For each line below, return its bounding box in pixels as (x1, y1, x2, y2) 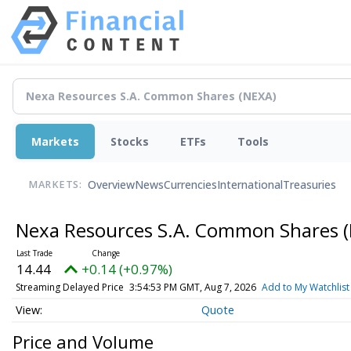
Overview (88, 177, 135, 193)
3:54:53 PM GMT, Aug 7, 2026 (128, 280, 256, 294)
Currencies (164, 177, 217, 193)
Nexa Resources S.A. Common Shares (15, 216, 343, 243)
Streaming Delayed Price (15, 280, 124, 294)
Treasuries (283, 177, 336, 193)
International (217, 177, 283, 193)
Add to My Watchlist (261, 280, 349, 294)
